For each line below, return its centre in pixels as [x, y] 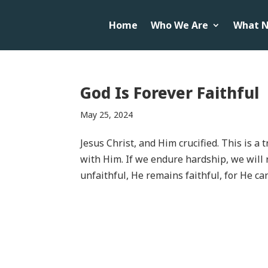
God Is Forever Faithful [170, 92]
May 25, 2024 [107, 114]
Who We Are [179, 25]
